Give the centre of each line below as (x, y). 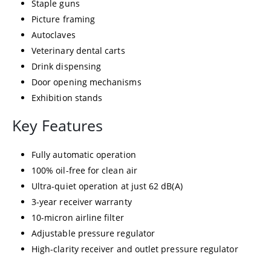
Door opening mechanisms (87, 82)
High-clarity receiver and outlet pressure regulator (135, 249)
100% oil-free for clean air (84, 170)
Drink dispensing (67, 66)
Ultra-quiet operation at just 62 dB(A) (107, 186)
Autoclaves (54, 34)
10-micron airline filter (78, 217)
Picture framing (64, 19)
